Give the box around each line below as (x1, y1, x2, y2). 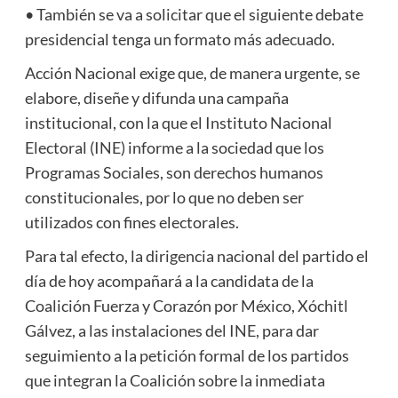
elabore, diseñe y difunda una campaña (24, 87, 289, 107)
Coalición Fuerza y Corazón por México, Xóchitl (24, 295, 348, 315)
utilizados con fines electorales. (24, 211, 239, 232)
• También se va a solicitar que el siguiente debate (24, 4, 363, 24)
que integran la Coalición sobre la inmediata (24, 370, 325, 390)
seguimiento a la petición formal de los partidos (24, 345, 349, 365)
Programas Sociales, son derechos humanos (24, 162, 323, 182)
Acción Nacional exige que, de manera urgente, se (24, 62, 360, 83)
